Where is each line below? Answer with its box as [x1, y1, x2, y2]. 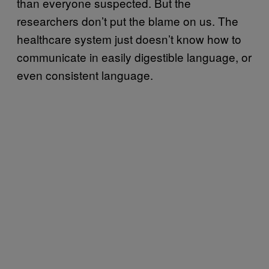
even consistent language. [17, 66, 153, 83]
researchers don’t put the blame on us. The [17, 12, 238, 29]
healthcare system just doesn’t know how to [17, 30, 241, 47]
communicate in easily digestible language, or [17, 48, 252, 65]
